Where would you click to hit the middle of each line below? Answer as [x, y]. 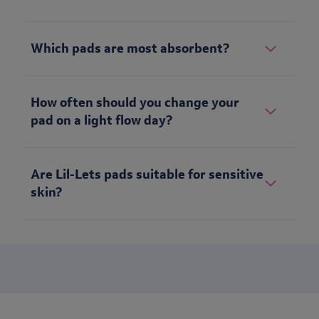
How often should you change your [135, 103]
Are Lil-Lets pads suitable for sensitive [147, 175]
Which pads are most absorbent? [130, 49]
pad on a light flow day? [101, 121]
